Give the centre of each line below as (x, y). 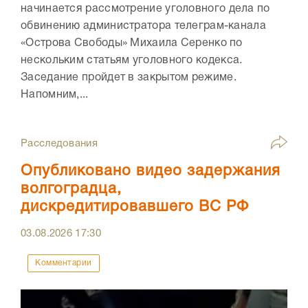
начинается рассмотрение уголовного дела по (145, 9)
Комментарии (64, 263)
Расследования (59, 144)
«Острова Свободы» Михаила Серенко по (132, 44)
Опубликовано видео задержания (151, 172)
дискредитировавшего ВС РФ (135, 207)
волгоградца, (71, 189)
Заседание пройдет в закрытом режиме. (130, 78)
